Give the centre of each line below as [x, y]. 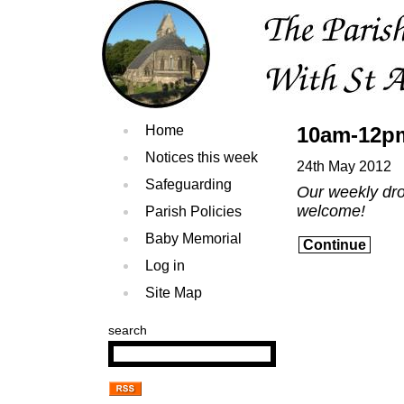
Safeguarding [188, 184]
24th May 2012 [344, 166]
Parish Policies [193, 211]
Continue [335, 244]
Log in [165, 266]
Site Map [174, 293]
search [128, 330]
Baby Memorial [193, 239]
